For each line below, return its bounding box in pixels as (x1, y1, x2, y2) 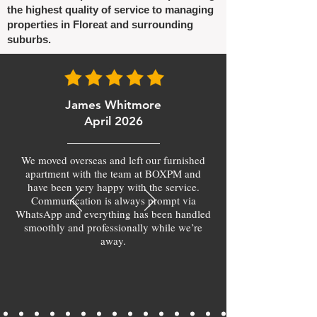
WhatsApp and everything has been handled (16, 207, 211, 221)
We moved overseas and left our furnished (21, 153, 205, 167)
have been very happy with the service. (27, 180, 200, 194)
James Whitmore (65, 98, 161, 112)
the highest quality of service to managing (7, 4, 214, 16)
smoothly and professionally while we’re (24, 220, 202, 234)
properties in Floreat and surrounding (7, 18, 193, 30)
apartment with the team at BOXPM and (25, 166, 201, 180)
